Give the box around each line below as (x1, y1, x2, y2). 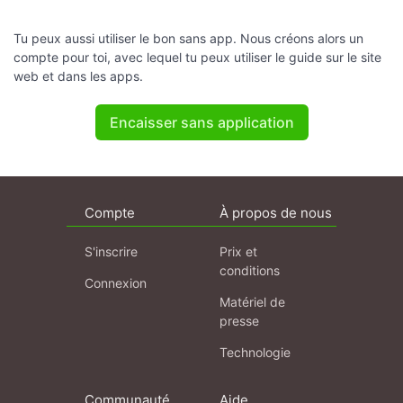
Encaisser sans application (109, 113, 294, 132)
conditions (219, 263, 280, 279)
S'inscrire (85, 244, 138, 260)
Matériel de (219, 294, 285, 310)
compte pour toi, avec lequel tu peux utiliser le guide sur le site (13, 49, 381, 66)
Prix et (219, 244, 257, 260)
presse (219, 313, 259, 329)
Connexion (85, 275, 147, 291)
